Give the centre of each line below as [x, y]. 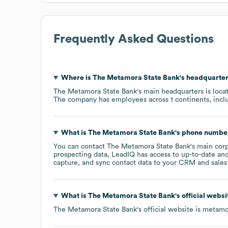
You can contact [80, 146]
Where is [77, 78]
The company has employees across [112, 99]
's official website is [170, 209]
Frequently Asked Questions [134, 39]
